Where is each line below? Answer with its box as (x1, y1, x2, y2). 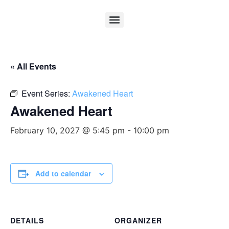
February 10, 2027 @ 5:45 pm (10, 125, 125, 135)
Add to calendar (35, 168, 91, 178)
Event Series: (21, 87, 72, 99)
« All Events (10, 60, 56, 72)
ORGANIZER (114, 215, 162, 225)
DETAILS (10, 215, 44, 225)
